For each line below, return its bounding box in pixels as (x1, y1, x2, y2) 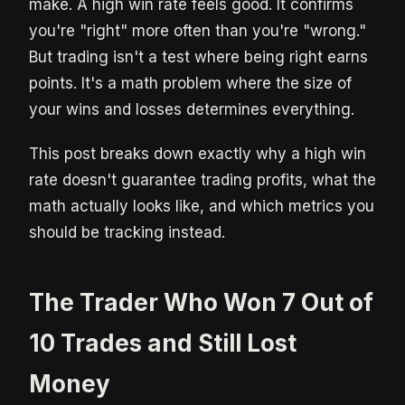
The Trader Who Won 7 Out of (29, 288, 373, 316)
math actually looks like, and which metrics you (29, 197, 374, 215)
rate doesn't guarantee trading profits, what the (29, 171, 376, 189)
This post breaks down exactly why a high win (29, 145, 366, 163)
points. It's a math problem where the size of (29, 74, 352, 92)
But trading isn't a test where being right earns (29, 48, 368, 66)
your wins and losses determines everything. (29, 100, 354, 118)
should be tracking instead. (29, 223, 225, 241)
